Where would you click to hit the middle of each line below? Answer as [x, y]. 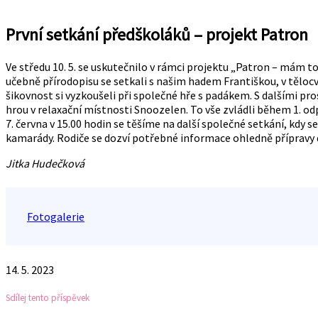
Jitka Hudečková [45, 163]
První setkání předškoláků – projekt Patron [157, 34]
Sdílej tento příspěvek [48, 297]
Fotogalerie [56, 216]
